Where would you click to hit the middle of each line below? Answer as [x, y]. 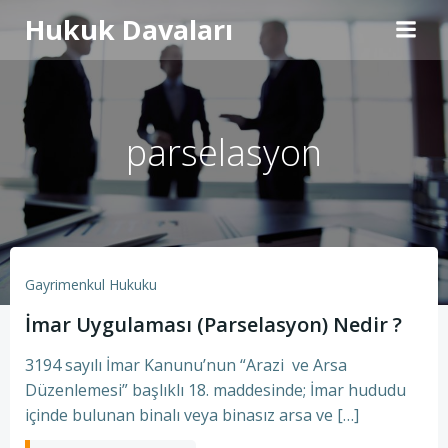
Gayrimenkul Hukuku [91, 284]
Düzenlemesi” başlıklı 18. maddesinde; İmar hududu [215, 390]
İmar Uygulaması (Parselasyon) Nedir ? [213, 324]
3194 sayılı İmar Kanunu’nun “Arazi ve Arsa [188, 365]
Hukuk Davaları [129, 29]
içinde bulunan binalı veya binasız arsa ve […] [192, 415]
